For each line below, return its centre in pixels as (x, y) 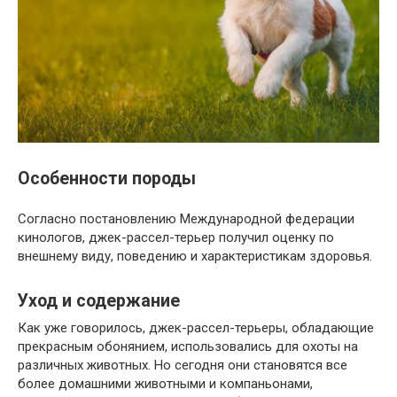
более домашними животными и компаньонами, (165, 383)
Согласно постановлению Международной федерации (186, 218)
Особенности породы (107, 178)
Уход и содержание (99, 300)
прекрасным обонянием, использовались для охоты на (188, 346)
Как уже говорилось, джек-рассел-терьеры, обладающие (196, 327)
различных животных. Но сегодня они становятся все (183, 365)
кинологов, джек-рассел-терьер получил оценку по (176, 237)
